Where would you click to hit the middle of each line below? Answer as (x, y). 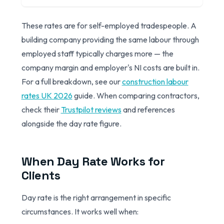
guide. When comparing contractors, (136, 95)
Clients (41, 175)
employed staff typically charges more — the (97, 53)
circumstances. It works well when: (80, 211)
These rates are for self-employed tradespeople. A (109, 25)
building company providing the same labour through (110, 39)
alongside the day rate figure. (71, 123)
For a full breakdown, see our (71, 81)
